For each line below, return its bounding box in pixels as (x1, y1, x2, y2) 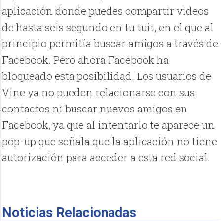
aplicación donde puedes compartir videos (2, 3, 209, 18)
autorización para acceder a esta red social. (2, 150, 211, 164)
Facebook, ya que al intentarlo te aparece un (2, 117, 215, 132)
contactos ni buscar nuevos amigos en (2, 101, 188, 115)
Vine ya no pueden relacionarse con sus (2, 85, 195, 99)
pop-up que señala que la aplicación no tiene (2, 134, 218, 148)
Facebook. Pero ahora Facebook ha (2, 52, 169, 67)
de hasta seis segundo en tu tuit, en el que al (2, 20, 214, 34)
